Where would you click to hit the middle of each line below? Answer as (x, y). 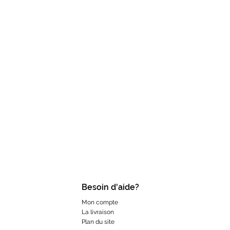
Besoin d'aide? (110, 187)
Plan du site (98, 222)
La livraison (98, 212)
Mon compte (100, 203)
